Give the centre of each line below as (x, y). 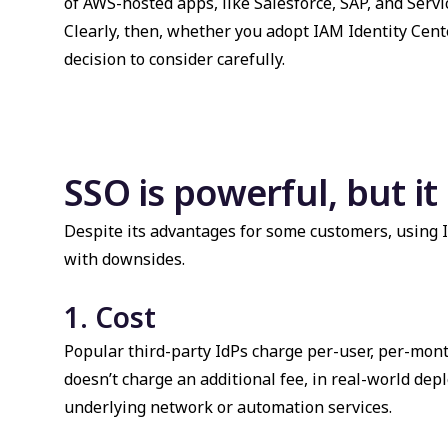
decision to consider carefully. (174, 59)
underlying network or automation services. (228, 407)
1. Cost (110, 317)
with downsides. (124, 259)
